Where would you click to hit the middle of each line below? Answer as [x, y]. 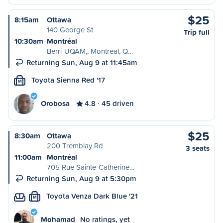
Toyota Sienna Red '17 [68, 80]
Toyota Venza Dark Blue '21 [92, 196]
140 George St [70, 30]
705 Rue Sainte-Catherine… [91, 167]
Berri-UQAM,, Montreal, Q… [90, 51]
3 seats [198, 148]
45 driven [118, 103]
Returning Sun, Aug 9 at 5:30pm [81, 178]
